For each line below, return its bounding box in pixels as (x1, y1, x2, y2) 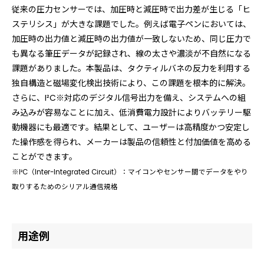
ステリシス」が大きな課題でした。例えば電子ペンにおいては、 (12, 18, 251, 30)
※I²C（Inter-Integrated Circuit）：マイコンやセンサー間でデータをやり (12, 167, 248, 177)
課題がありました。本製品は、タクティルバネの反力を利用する (12, 62, 250, 74)
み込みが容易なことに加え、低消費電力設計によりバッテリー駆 (12, 106, 251, 118)
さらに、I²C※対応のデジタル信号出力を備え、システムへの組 (12, 91, 246, 104)
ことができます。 (12, 150, 77, 163)
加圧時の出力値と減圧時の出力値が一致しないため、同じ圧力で (12, 32, 251, 45)
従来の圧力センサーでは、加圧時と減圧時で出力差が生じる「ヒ (12, 3, 250, 15)
